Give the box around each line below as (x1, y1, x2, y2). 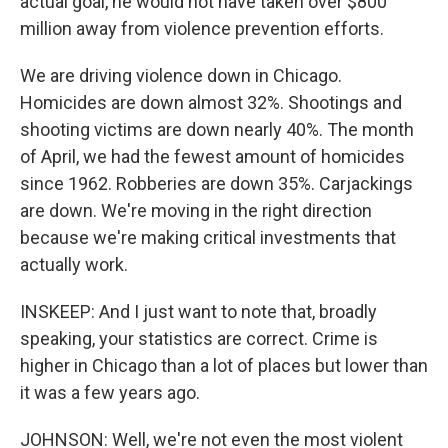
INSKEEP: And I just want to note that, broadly (20, 301, 377, 322)
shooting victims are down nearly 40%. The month (20, 119, 414, 140)
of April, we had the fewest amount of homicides (20, 146, 405, 167)
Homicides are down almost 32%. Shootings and (20, 92, 402, 113)
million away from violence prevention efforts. (20, 18, 384, 39)
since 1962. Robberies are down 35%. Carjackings (20, 173, 413, 194)
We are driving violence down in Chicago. (20, 65, 342, 86)
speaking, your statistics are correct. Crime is (20, 328, 378, 349)
